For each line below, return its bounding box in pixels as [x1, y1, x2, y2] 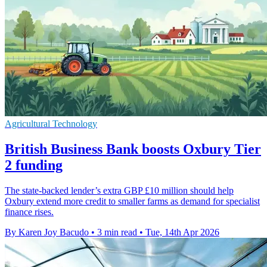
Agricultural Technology [5, 118, 97, 129]
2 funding [5, 157, 63, 173]
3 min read [97, 226, 137, 237]
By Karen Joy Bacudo [5, 226, 89, 237]
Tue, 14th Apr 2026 [145, 226, 219, 237]
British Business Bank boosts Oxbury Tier [5, 141, 261, 157]
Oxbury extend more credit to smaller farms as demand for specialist [5, 195, 260, 206]
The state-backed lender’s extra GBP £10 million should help [5, 185, 234, 195]
